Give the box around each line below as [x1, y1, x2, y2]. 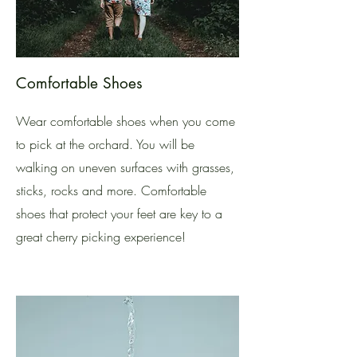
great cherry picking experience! [16, 228, 186, 245]
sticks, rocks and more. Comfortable [16, 182, 206, 199]
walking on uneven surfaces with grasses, [16, 159, 234, 176]
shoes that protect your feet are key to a [16, 205, 222, 222]
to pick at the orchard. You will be [16, 135, 194, 153]
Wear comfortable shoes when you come [16, 112, 235, 130]
